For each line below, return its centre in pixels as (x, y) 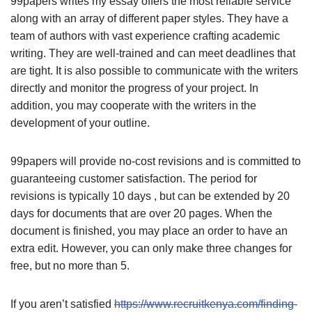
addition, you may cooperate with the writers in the (133, 105)
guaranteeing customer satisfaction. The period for (134, 178)
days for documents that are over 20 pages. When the (141, 213)
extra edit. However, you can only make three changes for (151, 248)
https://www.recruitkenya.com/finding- (206, 304)
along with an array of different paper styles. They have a (149, 18)
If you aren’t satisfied (62, 304)
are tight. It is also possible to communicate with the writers (154, 70)
